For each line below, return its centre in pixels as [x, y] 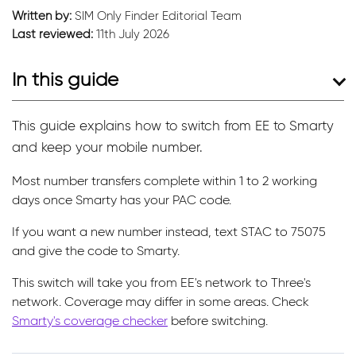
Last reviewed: [52, 34]
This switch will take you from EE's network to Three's [161, 282]
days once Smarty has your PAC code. [122, 199]
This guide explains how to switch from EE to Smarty [173, 125]
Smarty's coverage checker [90, 320]
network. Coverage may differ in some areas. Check [161, 301]
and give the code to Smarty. [96, 250]
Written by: [42, 15]
